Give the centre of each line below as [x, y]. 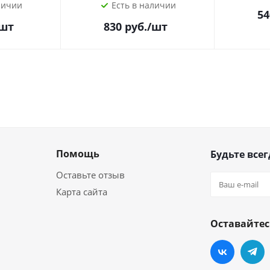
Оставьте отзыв [90, 175]
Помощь [78, 154]
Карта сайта [82, 192]
